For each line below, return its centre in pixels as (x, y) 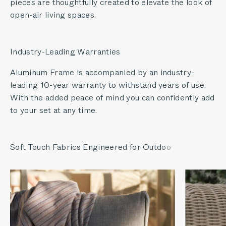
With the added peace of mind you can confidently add (112, 97)
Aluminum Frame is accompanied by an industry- (102, 72)
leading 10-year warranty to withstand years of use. (108, 85)
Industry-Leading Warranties (65, 51)
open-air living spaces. (53, 15)
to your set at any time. (54, 110)
